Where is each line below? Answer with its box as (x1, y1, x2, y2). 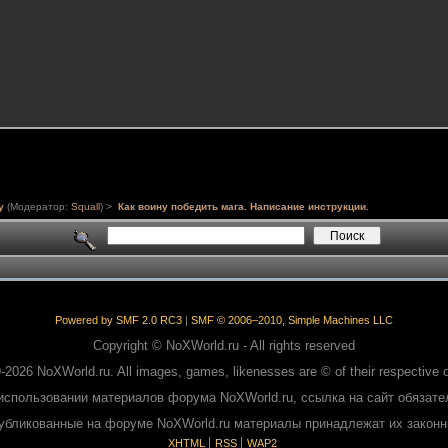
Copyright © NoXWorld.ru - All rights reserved (92, 337, 355, 353)
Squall (71, 200, 101, 212)
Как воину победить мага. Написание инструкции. (117, 200, 369, 212)
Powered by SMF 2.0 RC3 (54, 313, 182, 326)
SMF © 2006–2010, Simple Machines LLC (190, 313, 393, 326)
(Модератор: (4, 200, 72, 212)
